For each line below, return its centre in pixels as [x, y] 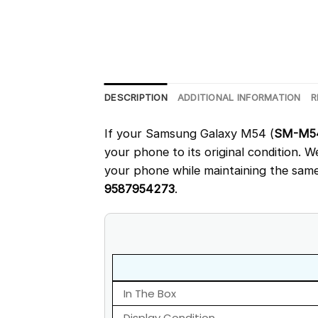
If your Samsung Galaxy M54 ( [189, 133]
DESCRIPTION [136, 98]
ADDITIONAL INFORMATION [239, 98]
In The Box [150, 294]
